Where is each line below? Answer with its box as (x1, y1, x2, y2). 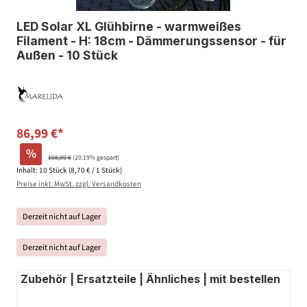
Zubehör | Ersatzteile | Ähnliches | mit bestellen (21, 271, 280, 286)
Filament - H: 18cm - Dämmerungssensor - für (16, 34, 286, 49)
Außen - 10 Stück (16, 48, 118, 63)
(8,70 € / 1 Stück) (69, 164, 122, 175)
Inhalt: (16, 164, 39, 175)
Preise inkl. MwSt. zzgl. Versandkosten (16, 178, 141, 189)
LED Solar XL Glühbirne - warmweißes (16, 19, 241, 34)
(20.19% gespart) (73, 153, 119, 163)
